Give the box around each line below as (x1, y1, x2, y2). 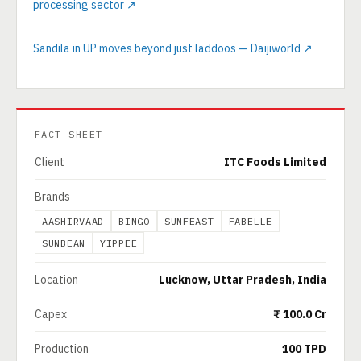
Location (35, 272, 78, 287)
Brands (35, 189, 70, 204)
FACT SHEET (35, 128, 103, 140)
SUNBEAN (42, 237, 86, 249)
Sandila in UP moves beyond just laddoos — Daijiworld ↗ (33, 41, 313, 56)
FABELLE (228, 215, 272, 227)
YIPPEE (100, 237, 138, 249)
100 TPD (282, 342, 326, 356)
